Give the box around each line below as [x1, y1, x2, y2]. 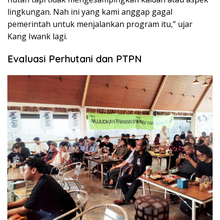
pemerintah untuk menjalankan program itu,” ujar [7, 19, 192, 30]
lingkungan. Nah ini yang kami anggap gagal [7, 6, 172, 18]
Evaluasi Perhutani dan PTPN [7, 53, 142, 65]
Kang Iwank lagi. [7, 31, 67, 42]
